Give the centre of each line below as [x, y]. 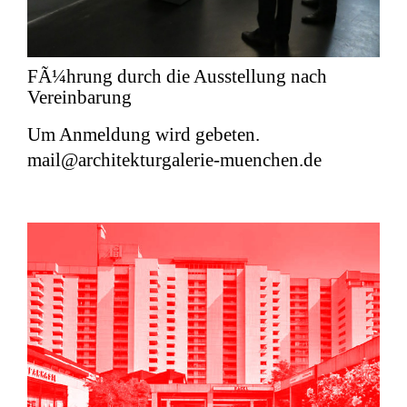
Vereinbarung [79, 97]
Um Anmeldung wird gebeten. [144, 134]
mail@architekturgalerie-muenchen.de [174, 159]
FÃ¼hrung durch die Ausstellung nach [177, 76]
